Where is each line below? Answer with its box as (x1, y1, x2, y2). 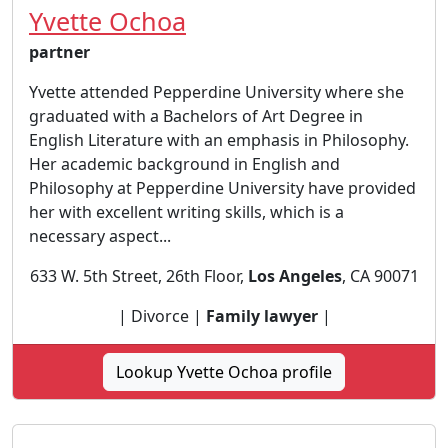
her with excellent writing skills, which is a (29, 200, 344, 223)
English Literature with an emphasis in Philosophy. (29, 128, 409, 151)
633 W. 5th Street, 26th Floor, (29, 264, 248, 287)
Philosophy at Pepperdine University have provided (29, 176, 416, 199)
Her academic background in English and (29, 152, 340, 175)
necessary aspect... (29, 224, 171, 247)
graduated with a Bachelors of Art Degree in (29, 104, 363, 127)
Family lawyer (205, 304, 318, 327)
